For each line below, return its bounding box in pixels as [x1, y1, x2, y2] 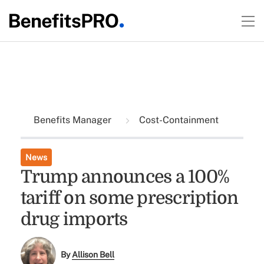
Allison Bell [72, 250, 115, 260]
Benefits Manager [33, 114, 114, 126]
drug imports [20, 209, 128, 229]
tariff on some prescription [20, 188, 239, 208]
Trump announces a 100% [20, 167, 230, 187]
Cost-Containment [136, 114, 219, 126]
